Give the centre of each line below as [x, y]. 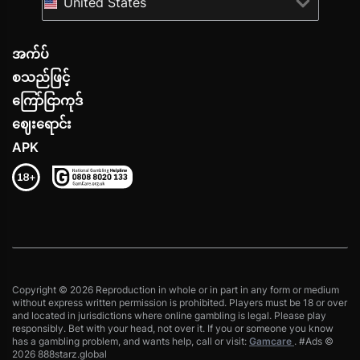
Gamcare [272, 342]
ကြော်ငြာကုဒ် [47, 101]
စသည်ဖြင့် [41, 78]
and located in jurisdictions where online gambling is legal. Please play [169, 316]
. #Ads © [314, 342]
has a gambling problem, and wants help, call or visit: [131, 342]
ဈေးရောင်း [42, 124]
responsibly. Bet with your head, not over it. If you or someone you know [173, 329]
